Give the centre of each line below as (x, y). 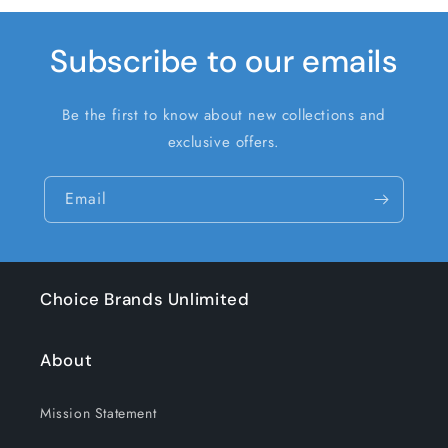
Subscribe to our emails (224, 62)
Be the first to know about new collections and (224, 115)
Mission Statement (98, 413)
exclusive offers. (224, 142)
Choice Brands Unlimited (145, 299)
